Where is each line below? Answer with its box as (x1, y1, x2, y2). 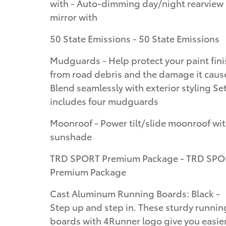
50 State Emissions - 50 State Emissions (50, 32, 219, 45)
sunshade (50, 130, 92, 143)
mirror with (50, 10, 97, 23)
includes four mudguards (50, 94, 158, 107)
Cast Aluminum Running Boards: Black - (50, 187, 220, 200)
